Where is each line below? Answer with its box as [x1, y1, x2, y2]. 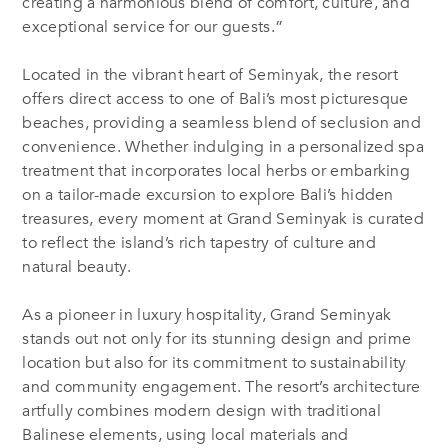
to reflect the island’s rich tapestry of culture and [22, 231, 377, 254]
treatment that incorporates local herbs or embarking [22, 159, 411, 182]
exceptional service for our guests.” [22, 15, 284, 38]
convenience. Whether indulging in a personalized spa [22, 135, 425, 158]
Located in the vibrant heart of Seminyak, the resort [22, 63, 399, 86]
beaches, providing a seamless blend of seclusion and [22, 111, 422, 134]
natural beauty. [22, 255, 131, 278]
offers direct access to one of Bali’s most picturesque [22, 87, 409, 110]
